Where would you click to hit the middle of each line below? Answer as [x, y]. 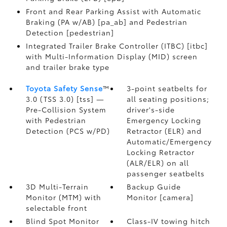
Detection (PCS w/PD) [68, 130]
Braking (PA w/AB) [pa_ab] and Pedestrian [106, 22]
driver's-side [151, 109]
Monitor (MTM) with [63, 197]
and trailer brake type [67, 67]
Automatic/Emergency [169, 141]
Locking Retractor [161, 152]
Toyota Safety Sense [64, 88]
